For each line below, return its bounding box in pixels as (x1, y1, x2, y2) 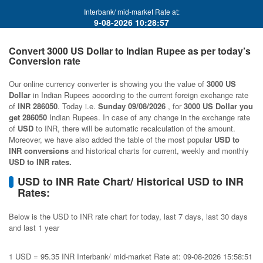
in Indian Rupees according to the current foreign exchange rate (31, 89, 248, 100)
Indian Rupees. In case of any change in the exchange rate (47, 112, 250, 123)
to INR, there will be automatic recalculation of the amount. (33, 123, 235, 134)
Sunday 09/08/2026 (98, 100, 168, 112)
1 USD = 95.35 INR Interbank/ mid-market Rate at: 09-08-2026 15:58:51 (9, 251, 252, 262)
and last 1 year (9, 222, 59, 233)
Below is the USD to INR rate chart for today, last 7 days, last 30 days (9, 211, 248, 222)
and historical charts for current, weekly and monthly (69, 145, 249, 156)
